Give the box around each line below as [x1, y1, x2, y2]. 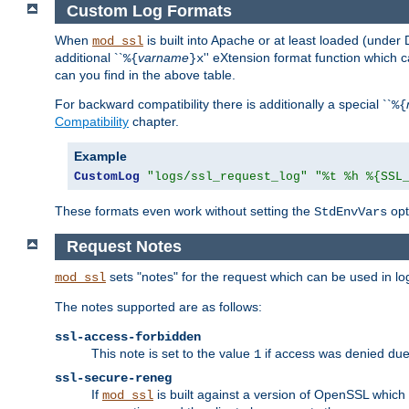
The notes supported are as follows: [55, 299, 262, 314]
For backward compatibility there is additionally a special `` [55, 97, 392, 112]
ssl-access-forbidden [55, 329, 201, 344]
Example [74, 149, 127, 164]
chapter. [129, 114, 179, 130]
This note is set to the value [91, 345, 254, 361]
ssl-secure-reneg [55, 370, 172, 385]
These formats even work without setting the [55, 204, 314, 219]
